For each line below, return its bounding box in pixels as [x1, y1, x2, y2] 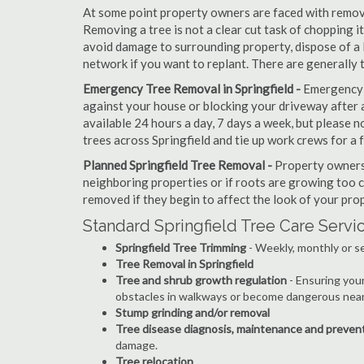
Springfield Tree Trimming [115, 240, 246, 254]
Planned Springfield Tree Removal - [83, 158, 272, 172]
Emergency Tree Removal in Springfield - [83, 81, 303, 96]
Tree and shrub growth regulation [115, 273, 287, 287]
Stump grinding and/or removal [115, 305, 270, 319]
